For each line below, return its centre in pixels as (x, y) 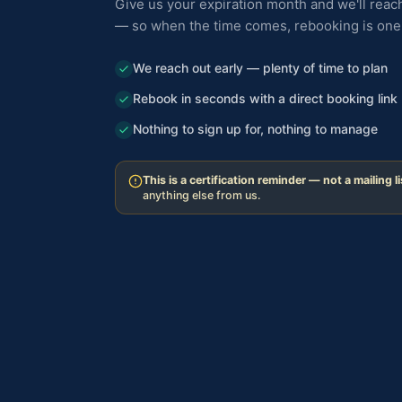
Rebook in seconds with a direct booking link (265, 98)
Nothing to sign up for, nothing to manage (255, 128)
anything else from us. (202, 195)
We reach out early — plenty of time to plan (260, 67)
